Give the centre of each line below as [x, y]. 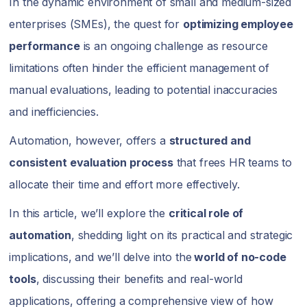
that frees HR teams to [233, 162]
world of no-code [239, 257]
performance [45, 46]
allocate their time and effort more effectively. [126, 184]
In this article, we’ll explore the [89, 213]
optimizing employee [238, 24]
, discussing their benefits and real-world [139, 279]
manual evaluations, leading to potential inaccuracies [143, 90]
